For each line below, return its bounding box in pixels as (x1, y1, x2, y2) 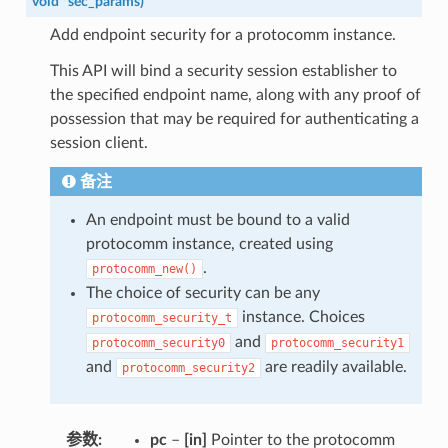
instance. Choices (237, 308, 365, 325)
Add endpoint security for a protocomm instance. (49, 26, 396, 43)
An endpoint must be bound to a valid (85, 211, 350, 228)
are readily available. (260, 358, 407, 375)
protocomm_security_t (91, 310, 232, 325)
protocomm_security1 (270, 335, 404, 350)
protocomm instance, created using (85, 235, 333, 252)
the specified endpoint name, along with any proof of (49, 86, 421, 103)
